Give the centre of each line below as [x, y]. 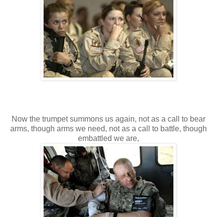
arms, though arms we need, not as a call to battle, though [108, 128]
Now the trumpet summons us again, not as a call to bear [108, 119]
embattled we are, [108, 138]
